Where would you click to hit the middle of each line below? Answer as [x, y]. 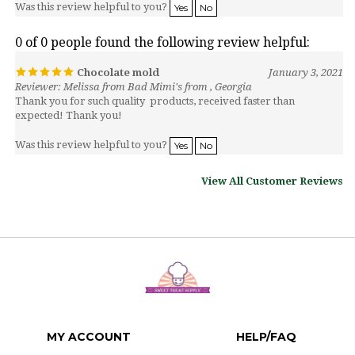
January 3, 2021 [306, 56]
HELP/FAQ [266, 320]
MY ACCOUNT [89, 320]
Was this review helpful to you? [92, 128]
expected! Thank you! [69, 99]
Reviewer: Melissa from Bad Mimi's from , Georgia [134, 70]
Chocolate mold [117, 56]
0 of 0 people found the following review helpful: [162, 26]
